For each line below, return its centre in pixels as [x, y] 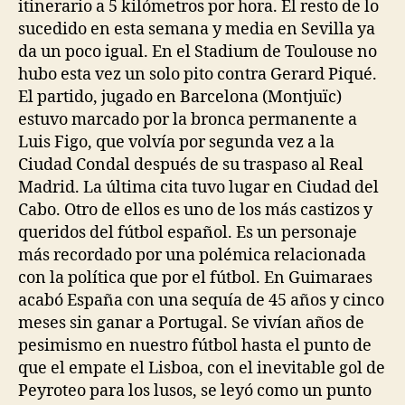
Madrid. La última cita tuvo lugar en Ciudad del [198, 188]
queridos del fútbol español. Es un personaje [188, 233]
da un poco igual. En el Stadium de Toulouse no [198, 52]
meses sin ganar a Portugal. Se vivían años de [191, 324]
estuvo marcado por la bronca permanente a [188, 120]
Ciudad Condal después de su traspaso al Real [191, 165]
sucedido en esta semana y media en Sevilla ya [197, 30]
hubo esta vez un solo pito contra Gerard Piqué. [198, 75]
